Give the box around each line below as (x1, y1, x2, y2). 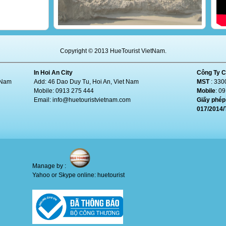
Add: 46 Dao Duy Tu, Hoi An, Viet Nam (34, 78, 139, 85)
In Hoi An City (34, 69, 73, 76)
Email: (34, 96, 52, 103)
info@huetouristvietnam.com (52, 96, 131, 103)
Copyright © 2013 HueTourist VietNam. (60, 47, 166, 54)
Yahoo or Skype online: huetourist (32, 172, 125, 179)
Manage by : (32, 162, 68, 169)
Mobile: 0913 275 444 (34, 87, 94, 94)
